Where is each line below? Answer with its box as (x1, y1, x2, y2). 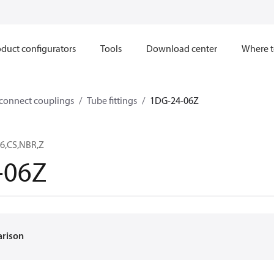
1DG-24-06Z (150, 94, 199, 106)
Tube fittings (87, 94, 137, 106)
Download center (146, 42, 217, 54)
